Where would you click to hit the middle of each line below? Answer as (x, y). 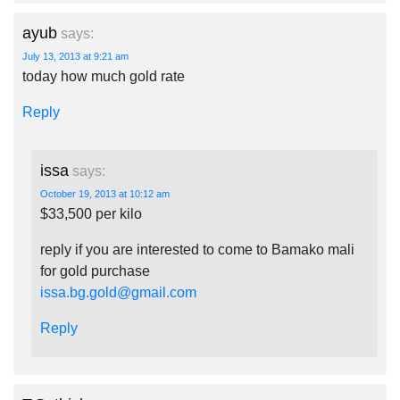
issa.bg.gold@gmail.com (118, 292)
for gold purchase (95, 271)
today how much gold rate (104, 76)
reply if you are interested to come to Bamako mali (197, 250)
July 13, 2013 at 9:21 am (75, 56)
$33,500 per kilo (91, 214)
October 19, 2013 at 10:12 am (105, 194)
